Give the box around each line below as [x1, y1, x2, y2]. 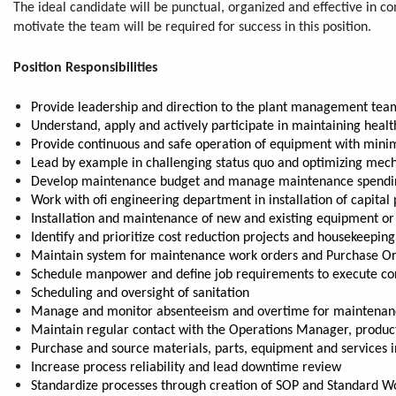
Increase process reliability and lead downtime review [31, 360, 341, 375]
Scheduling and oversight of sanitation [31, 286, 249, 301]
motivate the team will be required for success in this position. [13, 19, 375, 34]
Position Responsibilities [13, 60, 157, 75]
